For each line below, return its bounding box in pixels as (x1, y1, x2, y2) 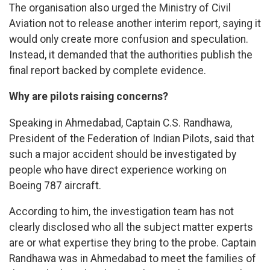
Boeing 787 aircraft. (9, 179, 101, 192)
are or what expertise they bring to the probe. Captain (9, 237, 256, 250)
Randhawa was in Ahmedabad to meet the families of (9, 253, 256, 265)
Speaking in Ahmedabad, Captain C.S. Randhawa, (9, 116, 232, 129)
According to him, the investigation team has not (9, 206, 234, 218)
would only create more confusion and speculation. (9, 33, 248, 45)
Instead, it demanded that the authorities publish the (9, 48, 253, 61)
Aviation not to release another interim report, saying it (9, 17, 261, 30)
